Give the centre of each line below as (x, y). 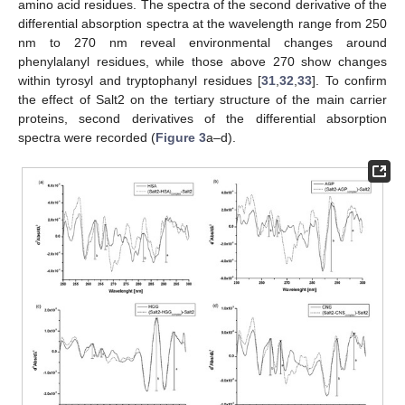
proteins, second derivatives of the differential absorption (202, 119)
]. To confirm (350, 81)
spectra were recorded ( (87, 138)
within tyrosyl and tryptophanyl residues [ (140, 81)
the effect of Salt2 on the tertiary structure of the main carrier (202, 100)
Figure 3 (181, 138)
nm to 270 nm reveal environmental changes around (202, 43)
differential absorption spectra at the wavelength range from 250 (202, 24)
